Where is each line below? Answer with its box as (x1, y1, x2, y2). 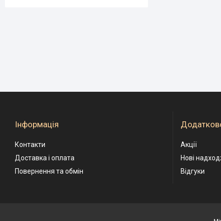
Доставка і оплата (15, 154, 74, 162)
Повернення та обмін (15, 167, 83, 176)
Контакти (15, 141, 45, 149)
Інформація (15, 119, 59, 130)
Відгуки (181, 167, 205, 176)
